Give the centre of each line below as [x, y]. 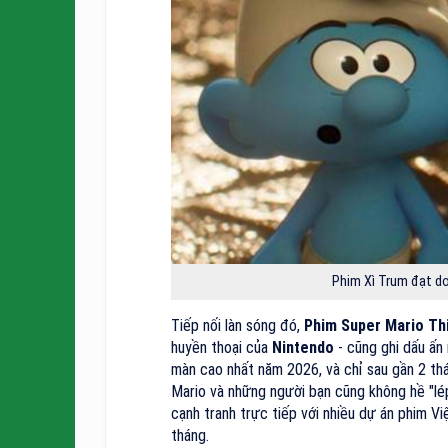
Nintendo [301, 347]
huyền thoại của [219, 347]
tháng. [190, 435]
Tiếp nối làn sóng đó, [237, 325]
